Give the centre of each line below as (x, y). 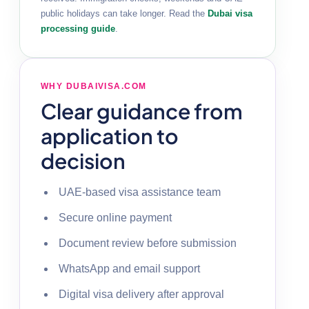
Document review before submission (148, 243)
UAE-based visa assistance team (140, 192)
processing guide (78, 28)
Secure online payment (115, 217)
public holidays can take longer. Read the (124, 13)
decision (83, 160)
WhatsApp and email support (129, 268)
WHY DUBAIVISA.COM (94, 86)
